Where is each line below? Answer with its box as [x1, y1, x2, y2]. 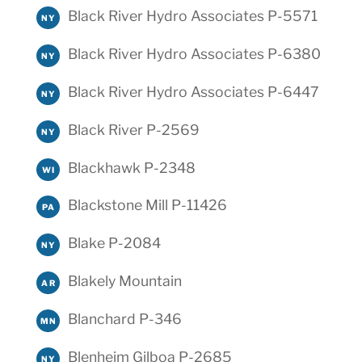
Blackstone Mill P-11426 [67, 196, 227, 214]
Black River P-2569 [67, 120, 200, 138]
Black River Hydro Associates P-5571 [67, 7, 318, 25]
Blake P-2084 [67, 234, 161, 252]
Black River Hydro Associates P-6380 [67, 45, 321, 63]
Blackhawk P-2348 [67, 158, 196, 176]
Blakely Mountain [67, 272, 182, 289]
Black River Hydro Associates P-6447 [67, 83, 319, 101]
